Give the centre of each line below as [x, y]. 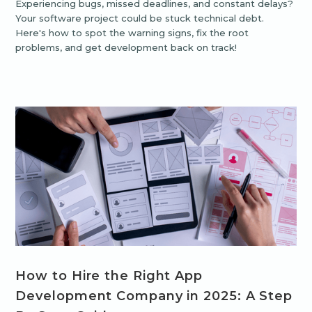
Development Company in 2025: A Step [154, 296]
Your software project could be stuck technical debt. [140, 18]
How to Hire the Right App [109, 276]
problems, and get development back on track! [126, 48]
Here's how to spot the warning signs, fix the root [132, 33]
